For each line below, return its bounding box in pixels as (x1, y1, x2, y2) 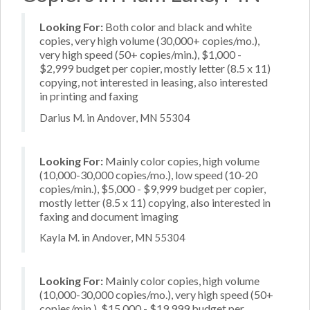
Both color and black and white (103, 20, 252, 33)
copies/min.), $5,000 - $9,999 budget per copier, (39, 181, 266, 195)
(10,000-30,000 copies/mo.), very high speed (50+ (39, 288, 273, 301)
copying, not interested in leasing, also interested (39, 75, 268, 89)
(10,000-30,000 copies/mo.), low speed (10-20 (39, 167, 257, 181)
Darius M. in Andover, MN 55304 (39, 111, 190, 124)
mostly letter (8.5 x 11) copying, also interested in (39, 195, 271, 209)
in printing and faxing (39, 89, 138, 102)
